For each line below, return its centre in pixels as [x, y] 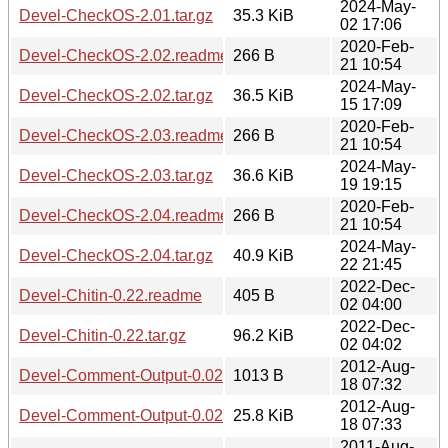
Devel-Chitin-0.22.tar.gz [102, 335]
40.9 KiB [263, 255]
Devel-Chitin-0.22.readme [110, 295]
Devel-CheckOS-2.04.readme [124, 215]
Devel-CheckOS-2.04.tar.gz [116, 255]
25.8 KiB [263, 415]
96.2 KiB [263, 335]
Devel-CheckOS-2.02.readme [124, 55]
